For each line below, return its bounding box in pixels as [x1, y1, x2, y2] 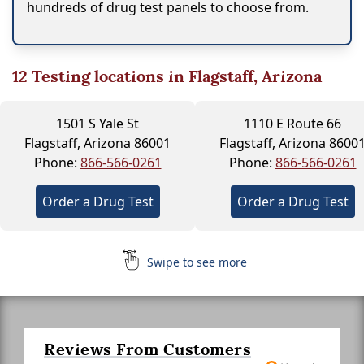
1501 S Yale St [56, 114, 139, 132]
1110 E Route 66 [244, 114, 341, 132]
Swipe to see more [143, 253, 247, 270]
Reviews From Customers [44, 338, 251, 360]
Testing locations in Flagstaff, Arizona [28, 65, 322, 87]
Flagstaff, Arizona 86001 [24, 133, 171, 152]
